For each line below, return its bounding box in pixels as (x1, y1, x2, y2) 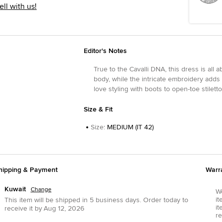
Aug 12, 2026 (43, 205, 84, 212)
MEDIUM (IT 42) (107, 124, 154, 131)
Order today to (141, 197, 188, 204)
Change (30, 187, 52, 193)
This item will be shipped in (4, 197, 88, 204)
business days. (95, 197, 141, 204)
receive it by (4, 205, 42, 212)
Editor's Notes (83, 48, 127, 55)
